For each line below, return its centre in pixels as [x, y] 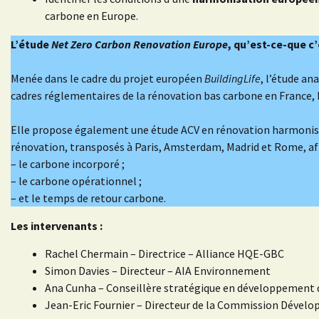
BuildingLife [232, 79]
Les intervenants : [57, 226]
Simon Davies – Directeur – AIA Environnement [158, 271]
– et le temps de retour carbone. [88, 198]
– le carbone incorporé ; [68, 164]
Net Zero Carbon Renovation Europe [140, 45]
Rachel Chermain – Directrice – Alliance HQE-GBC [164, 254]
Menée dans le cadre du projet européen [108, 79]
